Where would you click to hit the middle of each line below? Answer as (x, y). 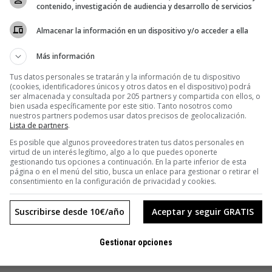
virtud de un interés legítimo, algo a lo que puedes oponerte (114, 152)
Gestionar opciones (136, 243)
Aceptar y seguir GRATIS (203, 211)
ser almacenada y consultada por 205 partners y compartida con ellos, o (135, 96)
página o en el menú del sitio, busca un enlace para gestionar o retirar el (134, 171)
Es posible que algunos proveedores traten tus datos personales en (127, 142)
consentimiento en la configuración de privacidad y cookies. (113, 181)
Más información (66, 56)
